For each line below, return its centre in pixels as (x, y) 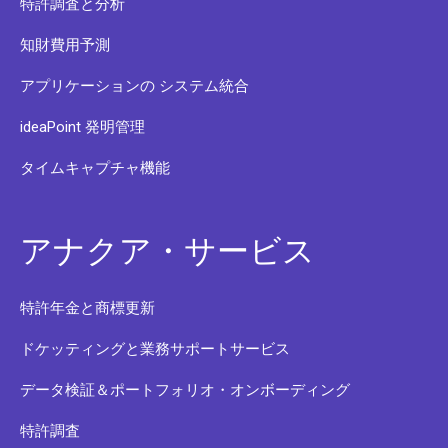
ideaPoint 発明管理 (82, 126)
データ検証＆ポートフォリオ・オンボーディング (185, 389)
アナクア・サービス (167, 250)
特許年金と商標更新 (87, 307)
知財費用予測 (65, 44)
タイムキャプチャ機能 (95, 167)
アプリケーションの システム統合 (134, 85)
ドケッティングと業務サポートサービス (155, 348)
